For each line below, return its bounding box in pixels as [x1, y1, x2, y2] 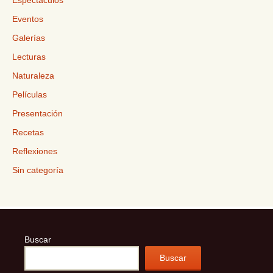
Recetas [12, 127, 44, 137]
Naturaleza [12, 71, 54, 80]
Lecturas [12, 52, 46, 62]
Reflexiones [12, 146, 57, 156]
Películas [12, 90, 47, 99]
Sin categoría [12, 165, 63, 175]
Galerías [12, 33, 45, 43]
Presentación [12, 108, 63, 118]
